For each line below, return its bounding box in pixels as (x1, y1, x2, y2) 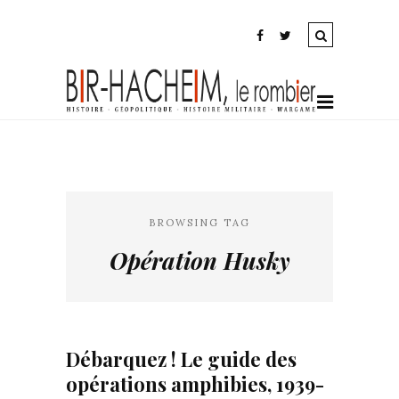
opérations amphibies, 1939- (66, 370, 324, 397)
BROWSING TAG (149, 216, 250, 229)
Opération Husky (109, 245, 290, 276)
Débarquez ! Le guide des (66, 346, 297, 372)
